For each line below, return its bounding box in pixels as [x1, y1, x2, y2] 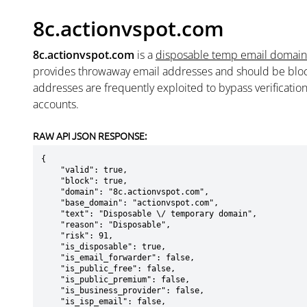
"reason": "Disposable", [41, 220, 60, 230]
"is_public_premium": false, [41, 275, 60, 284]
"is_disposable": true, [41, 242, 60, 251]
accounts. [33, 97, 79, 112]
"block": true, [41, 176, 60, 186]
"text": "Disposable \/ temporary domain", [41, 209, 60, 219]
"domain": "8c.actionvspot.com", [41, 187, 60, 197]
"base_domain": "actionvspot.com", [41, 198, 60, 208]
